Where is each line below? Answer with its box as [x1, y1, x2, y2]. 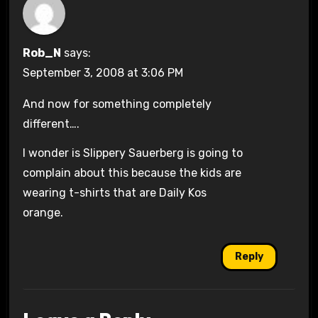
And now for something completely [22, 97, 212, 111]
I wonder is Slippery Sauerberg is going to [22, 146, 243, 160]
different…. [22, 116, 79, 131]
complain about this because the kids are [22, 165, 241, 180]
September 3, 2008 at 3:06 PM [22, 65, 183, 79]
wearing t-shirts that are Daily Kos [22, 185, 207, 199]
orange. [22, 205, 63, 219]
